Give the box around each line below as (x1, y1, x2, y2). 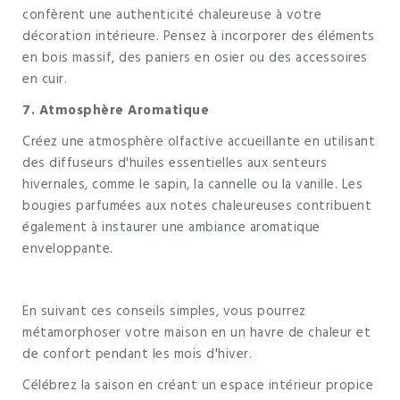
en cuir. (22, 68, 67, 90)
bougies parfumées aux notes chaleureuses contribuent (22, 195, 371, 217)
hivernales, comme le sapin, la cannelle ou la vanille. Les (22, 173, 362, 196)
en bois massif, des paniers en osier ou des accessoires (22, 46, 368, 69)
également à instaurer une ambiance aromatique (22, 216, 321, 238)
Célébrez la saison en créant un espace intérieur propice (22, 374, 373, 396)
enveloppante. (22, 237, 113, 260)
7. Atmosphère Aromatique (22, 99, 209, 121)
